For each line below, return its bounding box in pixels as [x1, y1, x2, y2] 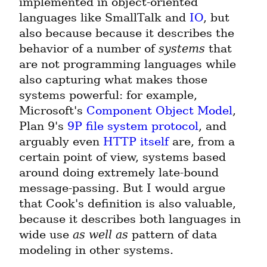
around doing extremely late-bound [19, 166, 219, 180]
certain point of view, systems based [19, 150, 226, 164]
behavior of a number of [19, 42, 159, 56]
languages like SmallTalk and [19, 11, 190, 25]
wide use [19, 228, 73, 242]
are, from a [169, 135, 235, 149]
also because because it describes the [19, 26, 234, 41]
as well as [73, 228, 128, 242]
